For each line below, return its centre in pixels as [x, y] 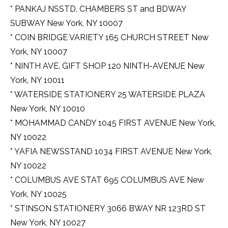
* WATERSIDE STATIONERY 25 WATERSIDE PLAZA [108, 95]
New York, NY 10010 [48, 109]
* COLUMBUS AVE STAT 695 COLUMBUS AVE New [107, 180]
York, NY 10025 [38, 194]
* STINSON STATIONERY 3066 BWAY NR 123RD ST [108, 209]
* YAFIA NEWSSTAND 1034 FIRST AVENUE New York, [111, 152]
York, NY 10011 [37, 80]
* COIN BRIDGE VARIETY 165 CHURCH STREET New [109, 38]
